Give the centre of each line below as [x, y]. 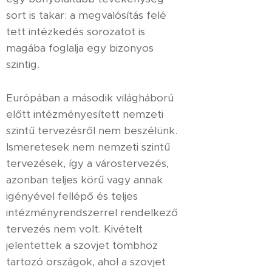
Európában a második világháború [90, 98]
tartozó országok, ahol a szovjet [86, 262]
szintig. [23, 64]
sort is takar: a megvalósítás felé [86, 15]
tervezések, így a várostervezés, [87, 163]
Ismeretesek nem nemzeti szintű [88, 147]
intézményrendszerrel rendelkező [92, 212]
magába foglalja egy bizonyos [80, 48]
